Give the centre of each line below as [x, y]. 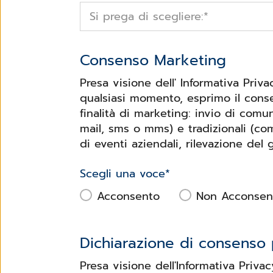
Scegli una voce [122, 173]
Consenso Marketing [153, 60]
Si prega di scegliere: [147, 16]
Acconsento [128, 196]
